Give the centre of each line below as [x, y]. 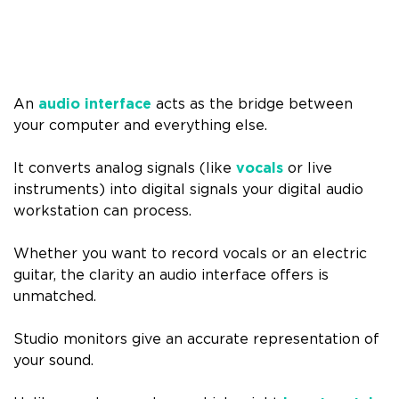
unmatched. [55, 296]
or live [308, 168]
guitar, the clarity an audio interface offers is [171, 275]
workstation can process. [102, 211]
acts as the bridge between [252, 104]
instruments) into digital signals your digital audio [188, 189]
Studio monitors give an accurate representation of [196, 339]
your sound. [53, 360]
